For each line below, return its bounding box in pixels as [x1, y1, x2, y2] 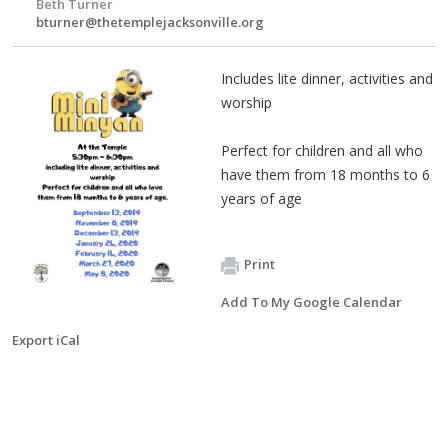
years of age [220, 189, 302, 208]
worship [220, 93, 272, 112]
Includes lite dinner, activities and [220, 69, 433, 88]
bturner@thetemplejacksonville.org [36, 13, 264, 31]
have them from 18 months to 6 [220, 165, 430, 184]
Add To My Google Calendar [220, 293, 402, 311]
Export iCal [12, 331, 80, 349]
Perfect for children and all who [220, 141, 423, 160]
